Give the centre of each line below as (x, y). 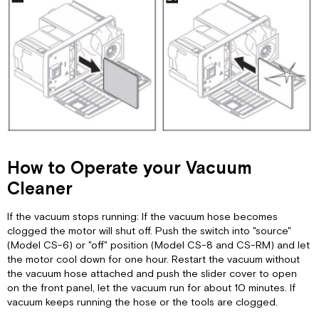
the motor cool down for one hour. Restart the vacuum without (154, 260)
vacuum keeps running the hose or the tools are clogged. (143, 303)
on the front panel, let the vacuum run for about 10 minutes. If (152, 288)
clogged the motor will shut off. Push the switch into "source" (150, 231)
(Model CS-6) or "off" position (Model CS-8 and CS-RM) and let (159, 246)
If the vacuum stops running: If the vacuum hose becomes (143, 217)
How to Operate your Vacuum (130, 168)
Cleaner (40, 189)
